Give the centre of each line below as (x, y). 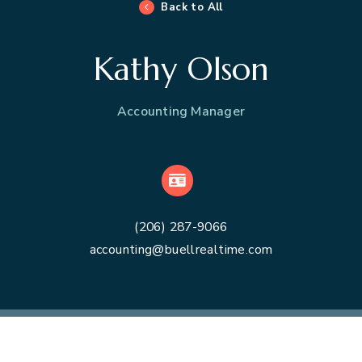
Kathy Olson (181, 69)
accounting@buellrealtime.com (181, 249)
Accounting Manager (181, 111)
